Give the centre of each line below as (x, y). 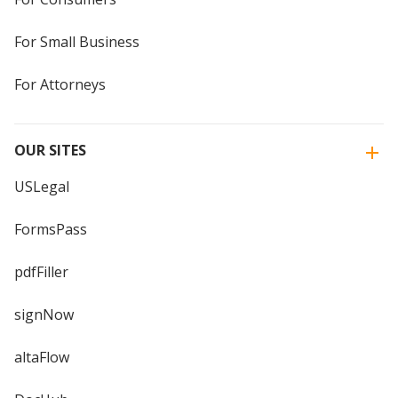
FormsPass (51, 230)
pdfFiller (41, 272)
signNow (44, 315)
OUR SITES (50, 151)
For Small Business (77, 42)
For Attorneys (60, 85)
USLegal (42, 187)
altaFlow (42, 358)
